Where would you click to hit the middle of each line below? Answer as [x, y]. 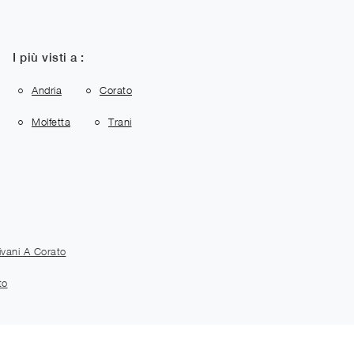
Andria [47, 90]
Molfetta [51, 122]
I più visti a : [49, 57]
